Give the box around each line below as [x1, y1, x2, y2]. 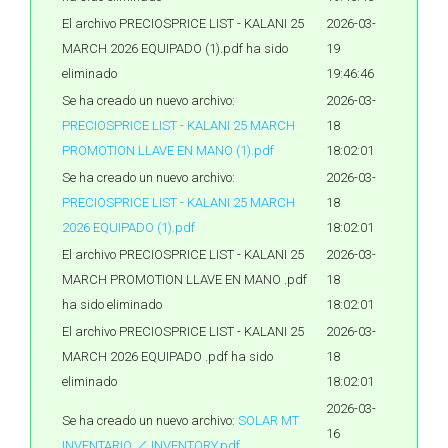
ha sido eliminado [62, 297, 162, 312]
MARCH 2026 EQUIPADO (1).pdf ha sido [62, 41, 288, 56]
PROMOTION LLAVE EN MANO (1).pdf [62, 143, 274, 158]
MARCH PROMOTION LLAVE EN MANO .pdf [62, 272, 307, 287]
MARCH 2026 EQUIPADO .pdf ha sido [62, 349, 273, 364]
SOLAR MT [238, 413, 299, 428]
